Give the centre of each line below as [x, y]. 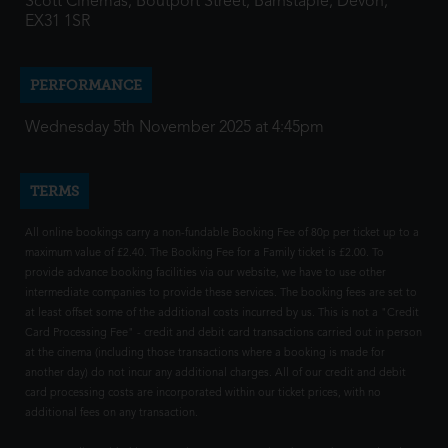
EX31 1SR [57, 22]
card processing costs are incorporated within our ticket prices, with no [203, 393]
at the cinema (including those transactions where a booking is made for [205, 353]
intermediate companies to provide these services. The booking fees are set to [221, 293]
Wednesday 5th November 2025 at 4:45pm [174, 128]
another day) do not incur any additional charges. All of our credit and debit [215, 373]
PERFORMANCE [86, 85]
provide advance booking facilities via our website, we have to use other [205, 273]
